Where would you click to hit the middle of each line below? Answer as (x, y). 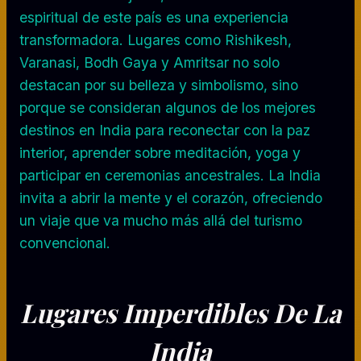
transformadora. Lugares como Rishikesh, (156, 39)
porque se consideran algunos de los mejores (168, 107)
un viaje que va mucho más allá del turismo (161, 220)
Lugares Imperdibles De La (180, 312)
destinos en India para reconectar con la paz (165, 130)
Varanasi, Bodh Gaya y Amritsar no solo (149, 62)
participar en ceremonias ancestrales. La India (170, 175)
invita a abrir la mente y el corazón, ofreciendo (171, 197)
